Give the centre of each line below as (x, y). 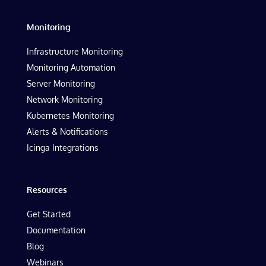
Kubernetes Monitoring (70, 115)
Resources (47, 190)
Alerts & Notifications (67, 132)
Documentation (56, 230)
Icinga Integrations (62, 148)
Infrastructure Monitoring (75, 51)
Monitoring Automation (71, 67)
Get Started (48, 214)
